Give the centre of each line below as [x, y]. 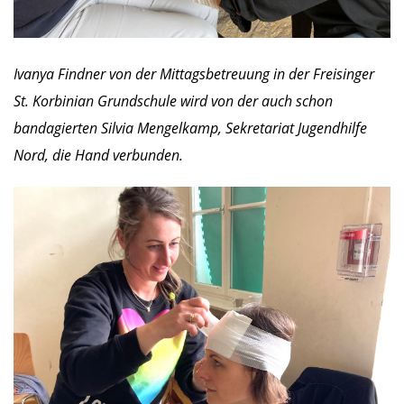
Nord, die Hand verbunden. [98, 155]
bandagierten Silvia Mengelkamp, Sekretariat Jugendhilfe [190, 128]
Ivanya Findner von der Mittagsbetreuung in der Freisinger [194, 73]
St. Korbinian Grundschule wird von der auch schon [173, 101]
